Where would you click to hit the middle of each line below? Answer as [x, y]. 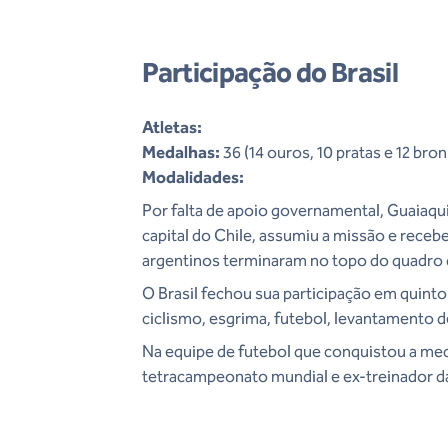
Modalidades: [193, 176]
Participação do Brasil [270, 72]
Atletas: [172, 126]
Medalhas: [181, 151]
